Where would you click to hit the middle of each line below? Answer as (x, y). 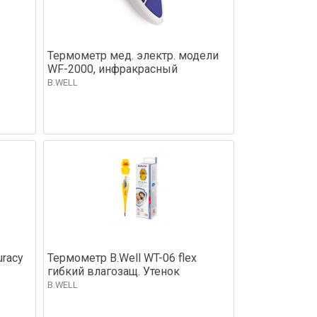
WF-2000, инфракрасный (113, 69)
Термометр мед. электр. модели (133, 55)
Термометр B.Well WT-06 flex (122, 258)
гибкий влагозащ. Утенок (114, 271)
